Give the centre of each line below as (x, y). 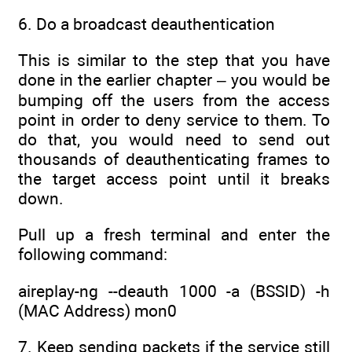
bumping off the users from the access (174, 100)
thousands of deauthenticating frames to (174, 159)
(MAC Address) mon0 (97, 310)
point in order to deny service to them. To (174, 119)
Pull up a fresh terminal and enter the (174, 235)
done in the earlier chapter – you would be (174, 79)
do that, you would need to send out (174, 139)
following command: (93, 255)
